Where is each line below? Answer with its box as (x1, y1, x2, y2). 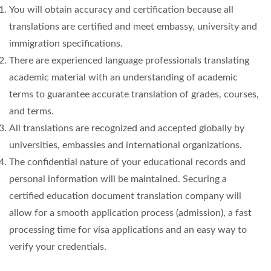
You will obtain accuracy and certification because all (9, 5, 233, 15)
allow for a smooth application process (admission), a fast (9, 208, 252, 218)
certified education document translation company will (9, 191, 241, 201)
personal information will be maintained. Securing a (9, 174, 227, 184)
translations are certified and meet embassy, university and (9, 22, 257, 31)
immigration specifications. (9, 39, 123, 48)
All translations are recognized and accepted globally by (9, 123, 244, 133)
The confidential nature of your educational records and (9, 157, 246, 167)
